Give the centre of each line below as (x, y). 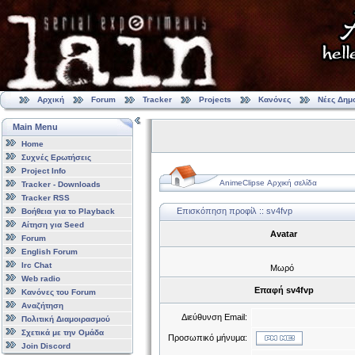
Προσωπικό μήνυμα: (208, 338)
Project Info (44, 170)
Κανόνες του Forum (59, 292)
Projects (215, 100)
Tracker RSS (46, 197)
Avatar (284, 234)
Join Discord (46, 345)
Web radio (41, 278)
